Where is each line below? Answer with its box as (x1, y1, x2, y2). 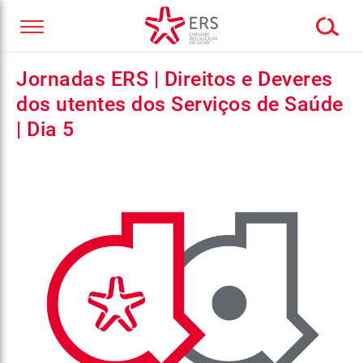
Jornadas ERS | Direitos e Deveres (16, 67, 333, 91)
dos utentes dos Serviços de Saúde (16, 92, 344, 116)
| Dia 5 (16, 117, 75, 141)
